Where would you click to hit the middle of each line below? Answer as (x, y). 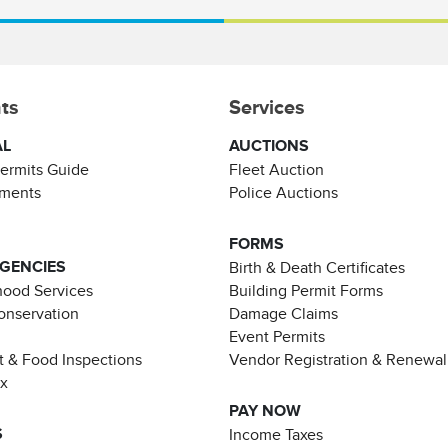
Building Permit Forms (306, 290)
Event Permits (277, 336)
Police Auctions (283, 192)
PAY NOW (265, 410)
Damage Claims (283, 313)
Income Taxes (276, 434)
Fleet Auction (276, 169)
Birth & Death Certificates (317, 267)
